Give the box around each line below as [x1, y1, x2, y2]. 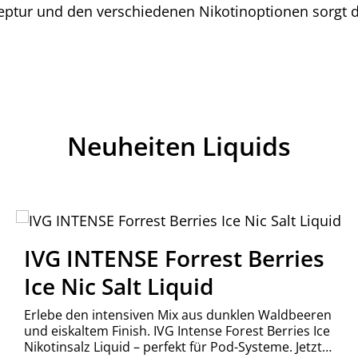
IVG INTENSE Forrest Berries [24, 243, 325, 273]
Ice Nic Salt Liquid [24, 271, 214, 301]
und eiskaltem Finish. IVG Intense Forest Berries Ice [24, 322, 331, 340]
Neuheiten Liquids [67, 129, 291, 163]
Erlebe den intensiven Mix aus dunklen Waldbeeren [24, 306, 332, 324]
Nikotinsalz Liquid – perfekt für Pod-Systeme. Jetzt [24, 338, 323, 356]
